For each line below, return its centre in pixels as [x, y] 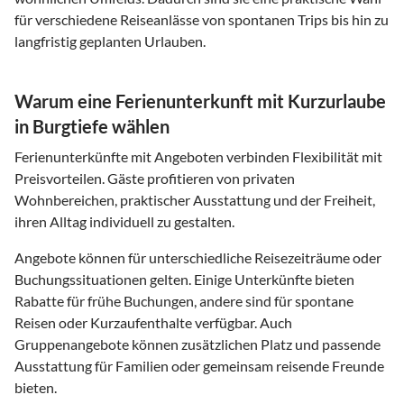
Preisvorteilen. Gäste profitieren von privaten [155, 178]
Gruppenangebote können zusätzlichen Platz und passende [197, 344]
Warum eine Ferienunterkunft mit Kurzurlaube [200, 101]
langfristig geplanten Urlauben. [110, 41]
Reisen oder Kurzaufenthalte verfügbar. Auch [153, 322]
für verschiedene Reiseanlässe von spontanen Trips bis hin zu [202, 19]
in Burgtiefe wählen [92, 126]
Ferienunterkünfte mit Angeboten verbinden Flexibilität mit [198, 156]
